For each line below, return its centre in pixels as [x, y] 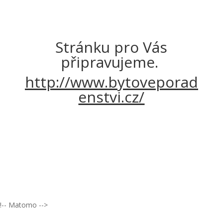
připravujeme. [111, 62]
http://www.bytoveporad [111, 82]
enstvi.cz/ [111, 97]
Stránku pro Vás [111, 47]
